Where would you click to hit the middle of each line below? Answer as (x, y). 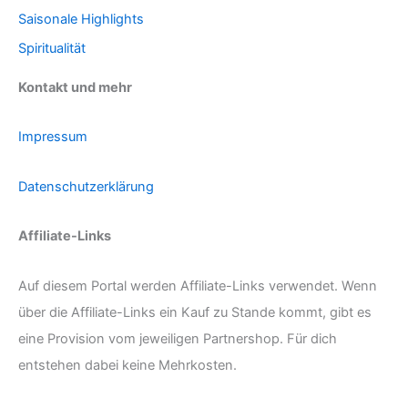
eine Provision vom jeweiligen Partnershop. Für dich (178, 338)
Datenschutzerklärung (86, 186)
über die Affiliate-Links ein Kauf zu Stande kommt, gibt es (195, 312)
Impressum (53, 137)
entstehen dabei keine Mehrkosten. (127, 365)
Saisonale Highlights (81, 19)
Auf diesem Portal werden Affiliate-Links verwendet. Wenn (198, 286)
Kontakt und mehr (75, 87)
